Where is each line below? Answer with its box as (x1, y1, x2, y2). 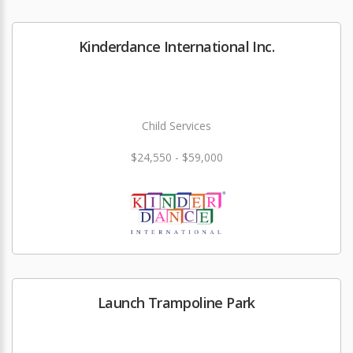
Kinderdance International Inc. (79, 37, 274, 56)
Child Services (142, 118, 211, 133)
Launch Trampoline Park (98, 293, 255, 312)
